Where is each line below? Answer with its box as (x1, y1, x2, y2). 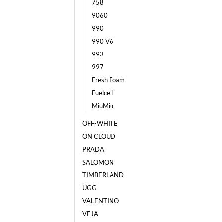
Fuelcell (92, 88, 113, 97)
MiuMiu (92, 101, 113, 110)
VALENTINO (82, 196, 119, 205)
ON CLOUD (82, 132, 115, 140)
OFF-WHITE (82, 119, 118, 127)
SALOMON (82, 158, 114, 166)
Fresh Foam (92, 75, 125, 84)
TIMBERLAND (82, 170, 124, 179)
